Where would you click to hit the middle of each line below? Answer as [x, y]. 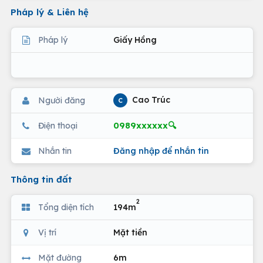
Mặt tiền [130, 232]
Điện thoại [58, 125]
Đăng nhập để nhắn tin [161, 151]
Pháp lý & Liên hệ [50, 12]
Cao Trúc [150, 100]
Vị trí [47, 232]
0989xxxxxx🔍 [145, 125]
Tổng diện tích [66, 207]
